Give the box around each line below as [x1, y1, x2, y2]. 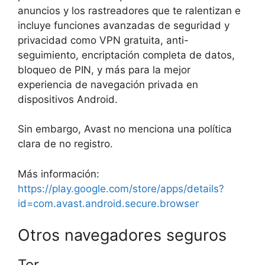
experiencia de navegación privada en [18, 78, 198, 91]
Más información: [18, 167, 99, 180]
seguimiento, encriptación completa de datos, [18, 49, 235, 61]
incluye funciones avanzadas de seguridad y [18, 19, 230, 31]
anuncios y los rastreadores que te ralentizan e [18, 4, 241, 17]
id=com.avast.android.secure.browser [18, 197, 199, 209]
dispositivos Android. [18, 93, 118, 105]
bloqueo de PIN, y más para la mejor [18, 63, 190, 76]
